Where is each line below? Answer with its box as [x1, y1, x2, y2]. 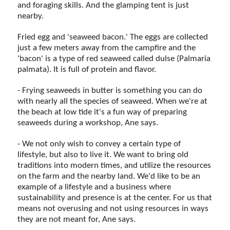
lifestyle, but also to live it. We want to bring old [17, 150, 189, 159]
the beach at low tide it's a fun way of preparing [17, 107, 187, 117]
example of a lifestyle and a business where [17, 182, 171, 191]
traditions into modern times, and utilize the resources [17, 161, 212, 170]
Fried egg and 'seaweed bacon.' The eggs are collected [17, 32, 208, 42]
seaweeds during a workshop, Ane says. [17, 118, 159, 127]
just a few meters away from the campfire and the [17, 43, 196, 52]
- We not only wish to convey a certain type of [17, 139, 181, 148]
